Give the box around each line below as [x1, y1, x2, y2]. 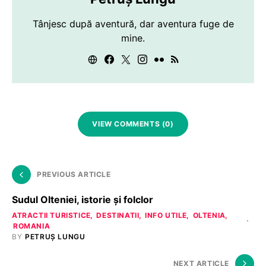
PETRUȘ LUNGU [25, 232, 85, 241]
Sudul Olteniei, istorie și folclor [12, 194, 153, 205]
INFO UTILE [145, 211, 188, 220]
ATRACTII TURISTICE [12, 211, 91, 220]
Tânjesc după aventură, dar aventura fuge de [32, 18, 234, 30]
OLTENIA [192, 211, 226, 220]
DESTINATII [96, 211, 140, 220]
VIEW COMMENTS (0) [92, 119, 174, 128]
